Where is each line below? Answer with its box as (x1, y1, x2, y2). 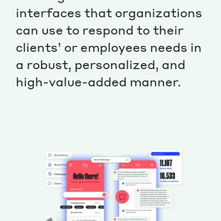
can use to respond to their (16, 22, 184, 37)
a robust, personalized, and (16, 56, 185, 72)
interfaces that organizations (16, 4, 202, 20)
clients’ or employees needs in (16, 39, 202, 55)
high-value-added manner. (16, 74, 181, 89)
